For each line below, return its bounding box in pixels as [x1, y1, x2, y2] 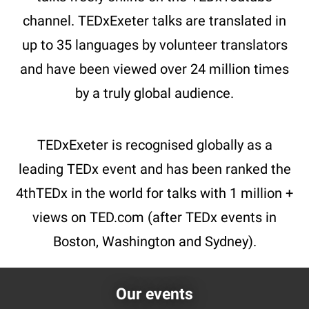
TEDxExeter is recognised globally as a [37, 136, 272, 153]
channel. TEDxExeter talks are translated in [23, 12, 286, 29]
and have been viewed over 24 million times [20, 60, 289, 77]
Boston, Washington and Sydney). [52, 232, 257, 250]
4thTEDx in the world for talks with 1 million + [16, 184, 293, 201]
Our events [116, 284, 193, 303]
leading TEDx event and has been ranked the [18, 160, 291, 177]
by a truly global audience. [75, 84, 234, 101]
